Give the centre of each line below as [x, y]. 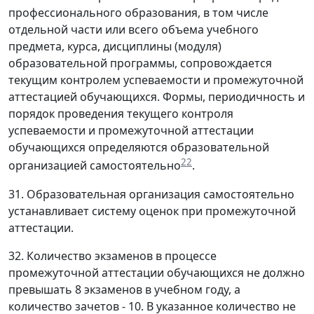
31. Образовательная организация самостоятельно [151, 194]
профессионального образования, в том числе [138, 13]
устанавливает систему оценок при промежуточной [152, 211]
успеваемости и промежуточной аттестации [131, 131]
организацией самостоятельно [95, 166]
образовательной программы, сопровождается [140, 63]
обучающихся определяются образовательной [139, 148]
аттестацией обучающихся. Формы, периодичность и [157, 97]
